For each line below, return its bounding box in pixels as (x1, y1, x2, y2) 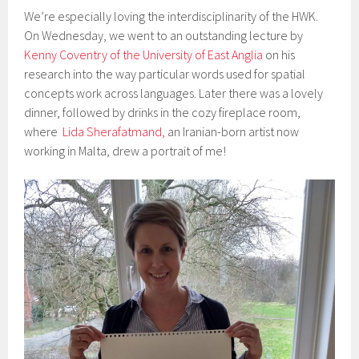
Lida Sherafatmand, (63, 123, 168, 139)
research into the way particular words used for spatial (24, 65, 306, 82)
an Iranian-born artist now (167, 123, 300, 139)
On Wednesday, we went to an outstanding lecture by (24, 26, 304, 43)
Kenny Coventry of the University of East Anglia (24, 46, 264, 63)
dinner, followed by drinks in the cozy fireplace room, (24, 103, 301, 120)
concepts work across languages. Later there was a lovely (24, 84, 324, 101)
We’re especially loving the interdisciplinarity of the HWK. (24, 7, 319, 24)
